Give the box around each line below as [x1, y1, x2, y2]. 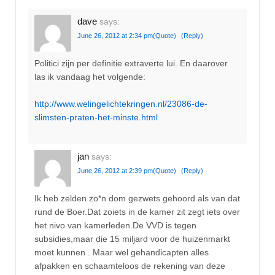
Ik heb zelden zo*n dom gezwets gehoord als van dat [34, 193, 240, 203]
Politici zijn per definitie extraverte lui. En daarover [34, 58, 228, 68]
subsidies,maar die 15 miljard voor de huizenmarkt [34, 233, 230, 244]
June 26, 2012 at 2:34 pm [77, 32, 153, 40]
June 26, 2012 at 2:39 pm [77, 167, 153, 175]
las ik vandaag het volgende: [34, 71, 145, 82]
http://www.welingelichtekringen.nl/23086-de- [34, 99, 207, 109]
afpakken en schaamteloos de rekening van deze [34, 260, 225, 271]
